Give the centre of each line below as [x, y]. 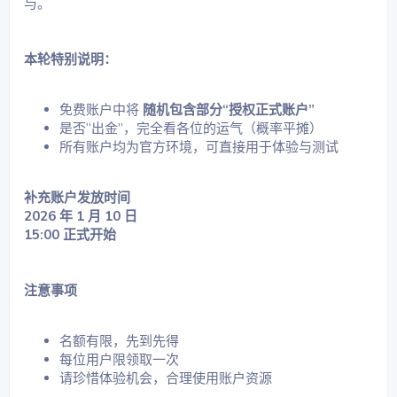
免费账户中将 [101, 110]
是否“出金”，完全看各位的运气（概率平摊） [191, 129]
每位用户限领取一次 [119, 360]
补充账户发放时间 [77, 198]
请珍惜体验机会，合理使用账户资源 [166, 379]
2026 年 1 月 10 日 [81, 217]
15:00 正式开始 [70, 235]
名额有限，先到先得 [119, 342]
